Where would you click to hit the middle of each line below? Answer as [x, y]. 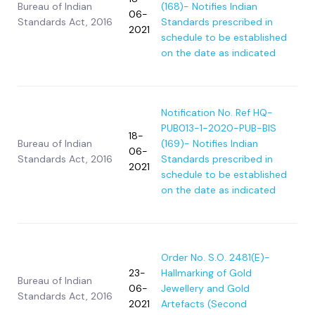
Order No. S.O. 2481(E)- [216, 258]
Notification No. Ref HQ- [217, 113]
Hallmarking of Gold [206, 273]
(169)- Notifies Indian [210, 144]
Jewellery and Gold [205, 289]
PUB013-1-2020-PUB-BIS [219, 128]
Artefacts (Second [204, 304]
